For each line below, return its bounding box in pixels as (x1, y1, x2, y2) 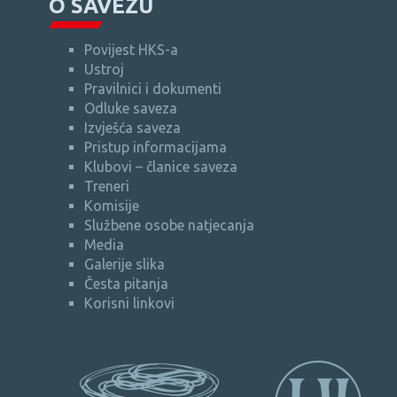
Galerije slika (84, 255, 165, 272)
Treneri (84, 177, 129, 194)
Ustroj (84, 60, 124, 77)
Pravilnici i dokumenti (84, 80, 222, 97)
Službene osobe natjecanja (84, 216, 254, 233)
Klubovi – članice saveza (84, 158, 237, 175)
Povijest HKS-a (84, 41, 178, 58)
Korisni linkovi (84, 294, 175, 311)
